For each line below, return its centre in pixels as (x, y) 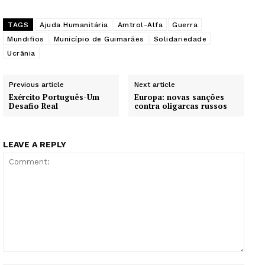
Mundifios (26, 39)
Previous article (36, 84)
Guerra (185, 25)
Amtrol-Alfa (140, 25)
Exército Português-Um (54, 97)
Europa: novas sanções (180, 97)
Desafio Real (33, 106)
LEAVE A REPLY (35, 144)
